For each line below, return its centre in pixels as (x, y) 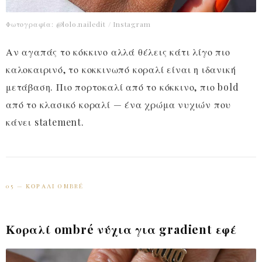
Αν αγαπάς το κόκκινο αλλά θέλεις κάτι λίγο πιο (118, 52)
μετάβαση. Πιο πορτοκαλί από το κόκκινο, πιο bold (123, 87)
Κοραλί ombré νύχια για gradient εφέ (121, 229)
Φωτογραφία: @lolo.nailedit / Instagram (78, 24)
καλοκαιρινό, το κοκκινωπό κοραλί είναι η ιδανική (121, 70)
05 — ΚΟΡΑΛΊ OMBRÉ (45, 186)
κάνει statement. (45, 122)
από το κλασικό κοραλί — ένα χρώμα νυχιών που (119, 105)
